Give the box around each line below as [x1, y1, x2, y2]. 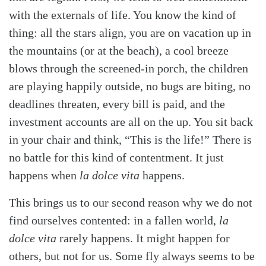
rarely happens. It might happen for [59, 231, 230, 245]
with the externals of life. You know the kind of [9, 8, 236, 21]
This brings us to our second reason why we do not [9, 195, 252, 209]
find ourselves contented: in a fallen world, [9, 213, 219, 227]
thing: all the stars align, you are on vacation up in [9, 26, 251, 39]
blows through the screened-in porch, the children [9, 61, 248, 75]
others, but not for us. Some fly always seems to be [9, 249, 255, 262]
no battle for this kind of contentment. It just [9, 150, 224, 164]
